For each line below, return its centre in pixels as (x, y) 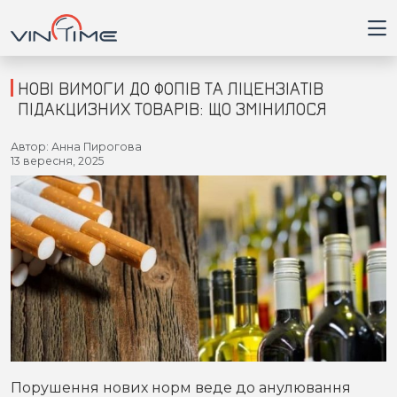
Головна (50, 139)
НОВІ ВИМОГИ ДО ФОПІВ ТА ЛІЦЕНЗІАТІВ (171, 88)
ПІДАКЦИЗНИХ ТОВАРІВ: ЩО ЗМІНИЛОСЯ (172, 109)
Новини (50, 228)
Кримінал (54, 272)
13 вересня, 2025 (57, 161)
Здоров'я (54, 316)
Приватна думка (77, 361)
